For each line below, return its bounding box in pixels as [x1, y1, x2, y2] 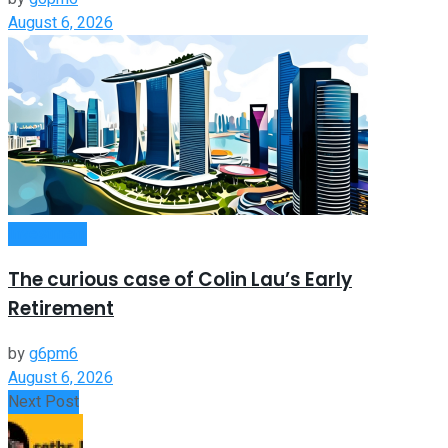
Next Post [8, 389, 79, 414]
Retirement [8, 295, 114, 323]
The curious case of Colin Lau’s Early [8, 266, 352, 294]
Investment [8, 222, 87, 247]
